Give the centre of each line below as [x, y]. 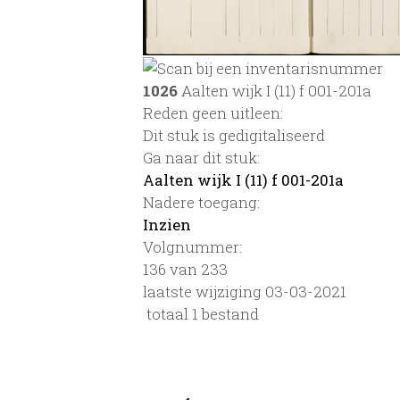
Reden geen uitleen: [213, 112]
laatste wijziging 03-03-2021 [245, 291]
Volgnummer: [192, 246]
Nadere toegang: [201, 202]
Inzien [167, 224]
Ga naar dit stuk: [201, 157]
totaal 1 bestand [201, 313]
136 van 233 [185, 269]
